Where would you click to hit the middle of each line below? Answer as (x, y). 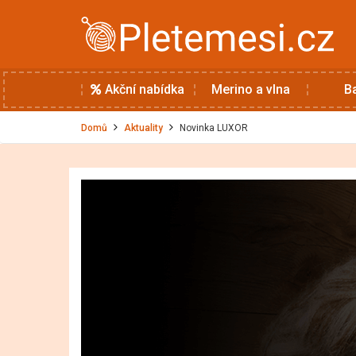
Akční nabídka (143, 89)
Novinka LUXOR (214, 128)
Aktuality (143, 128)
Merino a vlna (250, 89)
